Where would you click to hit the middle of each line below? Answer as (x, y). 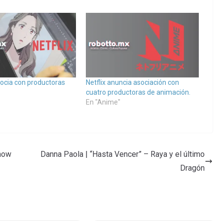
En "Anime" (103, 102)
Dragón (192, 168)
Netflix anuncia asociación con (132, 83)
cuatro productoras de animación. (138, 92)
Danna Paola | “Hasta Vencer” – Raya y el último (123, 154)
